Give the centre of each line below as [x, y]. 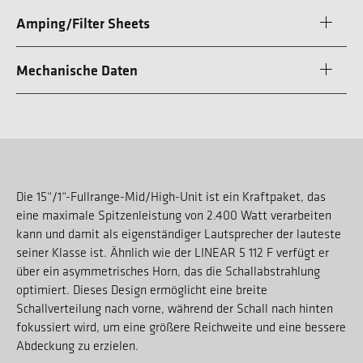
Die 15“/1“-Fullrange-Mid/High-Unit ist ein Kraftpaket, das [171, 196]
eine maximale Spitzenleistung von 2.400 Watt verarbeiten [174, 215]
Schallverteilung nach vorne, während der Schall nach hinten [175, 308]
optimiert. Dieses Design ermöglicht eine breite [142, 289]
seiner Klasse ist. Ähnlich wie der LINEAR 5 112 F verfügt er [173, 252]
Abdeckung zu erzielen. [77, 345]
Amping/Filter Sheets [83, 23]
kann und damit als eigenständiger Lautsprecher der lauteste [179, 233]
